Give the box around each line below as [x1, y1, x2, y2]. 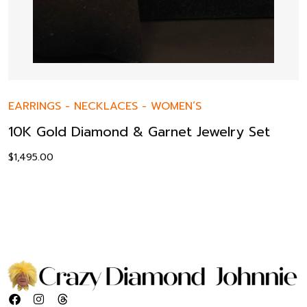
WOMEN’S [151, 97, 201, 114]
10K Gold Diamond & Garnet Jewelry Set [8, 121, 270, 142]
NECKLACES [74, 97, 138, 114]
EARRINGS [8, 97, 61, 114]
